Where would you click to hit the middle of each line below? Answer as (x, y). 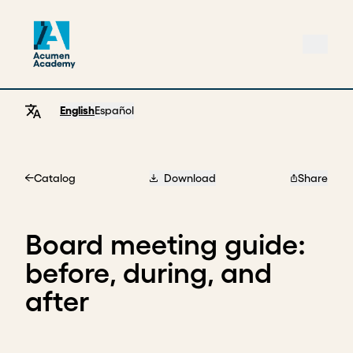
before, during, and (149, 273)
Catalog (54, 178)
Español (114, 110)
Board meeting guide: (165, 244)
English (77, 110)
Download (190, 178)
